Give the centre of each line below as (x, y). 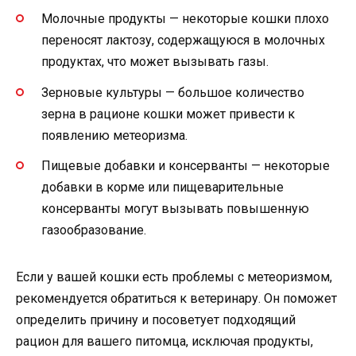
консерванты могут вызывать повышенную (175, 208)
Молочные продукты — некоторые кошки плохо (185, 19)
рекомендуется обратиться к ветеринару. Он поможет (176, 298)
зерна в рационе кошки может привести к (168, 114)
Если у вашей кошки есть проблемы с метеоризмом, (174, 277)
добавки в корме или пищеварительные (163, 187)
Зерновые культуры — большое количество (173, 92)
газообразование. (94, 230)
